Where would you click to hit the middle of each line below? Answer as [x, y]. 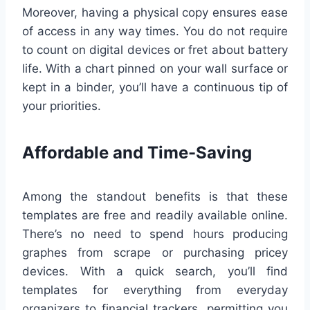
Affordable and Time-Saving [137, 153]
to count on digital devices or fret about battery [155, 50]
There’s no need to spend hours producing [155, 234]
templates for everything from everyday [155, 290]
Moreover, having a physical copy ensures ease [155, 13]
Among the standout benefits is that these [155, 197]
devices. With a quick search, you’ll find [155, 272]
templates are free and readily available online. [155, 216]
